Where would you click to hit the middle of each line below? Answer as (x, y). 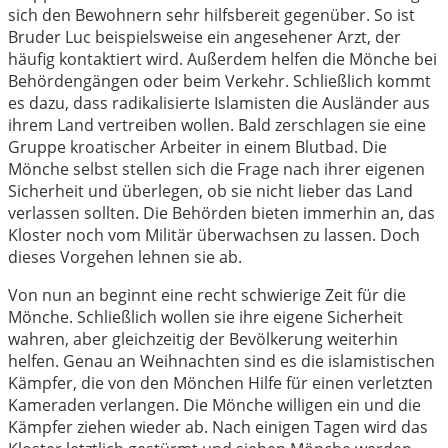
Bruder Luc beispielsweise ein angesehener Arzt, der (204, 37)
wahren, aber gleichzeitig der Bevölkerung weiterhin (203, 339)
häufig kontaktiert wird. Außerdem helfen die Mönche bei (222, 59)
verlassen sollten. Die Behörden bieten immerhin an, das (221, 213)
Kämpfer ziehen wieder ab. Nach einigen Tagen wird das (218, 427)
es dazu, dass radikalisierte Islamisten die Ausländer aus (219, 103)
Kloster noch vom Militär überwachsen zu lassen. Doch (214, 235)
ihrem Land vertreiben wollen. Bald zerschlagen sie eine (217, 125)
